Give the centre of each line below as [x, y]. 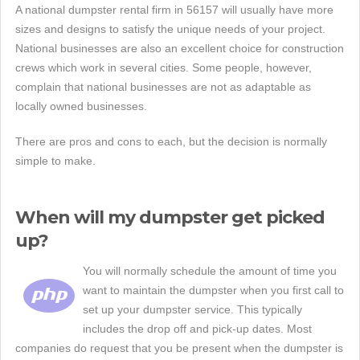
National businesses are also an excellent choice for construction [180, 48]
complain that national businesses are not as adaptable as [163, 87]
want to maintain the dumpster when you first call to [213, 290]
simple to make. [55, 161]
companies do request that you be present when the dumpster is [179, 348]
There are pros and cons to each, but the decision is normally [171, 141]
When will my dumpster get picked [170, 217]
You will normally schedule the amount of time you [210, 271]
